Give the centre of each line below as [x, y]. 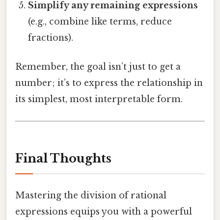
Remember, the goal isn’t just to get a [98, 67]
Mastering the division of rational [91, 195]
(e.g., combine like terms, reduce [100, 22]
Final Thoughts [63, 159]
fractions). [51, 38]
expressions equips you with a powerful [104, 211]
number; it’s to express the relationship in [109, 83]
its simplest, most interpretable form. [99, 99]
